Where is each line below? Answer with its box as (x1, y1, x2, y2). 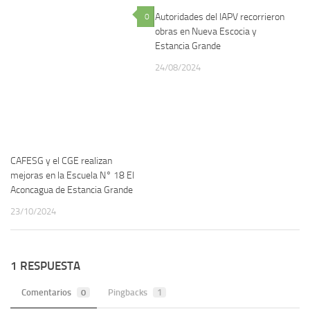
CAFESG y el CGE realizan (10, 154, 112, 167)
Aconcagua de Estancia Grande (10, 183, 133, 196)
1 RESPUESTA (10, 258, 80, 273)
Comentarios (21, 286, 71, 298)
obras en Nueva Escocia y (155, 25, 257, 37)
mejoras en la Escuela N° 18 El (10, 169, 134, 181)
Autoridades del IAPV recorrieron (155, 10, 284, 23)
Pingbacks (108, 286, 147, 298)
